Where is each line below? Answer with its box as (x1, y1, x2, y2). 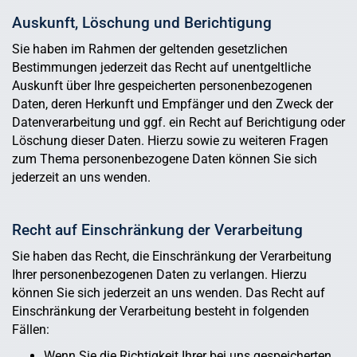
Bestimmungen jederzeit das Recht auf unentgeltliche (12, 60, 311, 76)
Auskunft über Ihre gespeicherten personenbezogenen (12, 78, 312, 94)
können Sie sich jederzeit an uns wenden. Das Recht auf (12, 285, 325, 301)
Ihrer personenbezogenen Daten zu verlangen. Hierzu (12, 267, 307, 283)
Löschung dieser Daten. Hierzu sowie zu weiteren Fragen (12, 133, 328, 149)
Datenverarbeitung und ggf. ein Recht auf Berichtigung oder (12, 115, 345, 131)
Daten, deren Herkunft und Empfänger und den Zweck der (12, 96, 333, 112)
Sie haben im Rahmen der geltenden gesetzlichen (12, 41, 288, 57)
